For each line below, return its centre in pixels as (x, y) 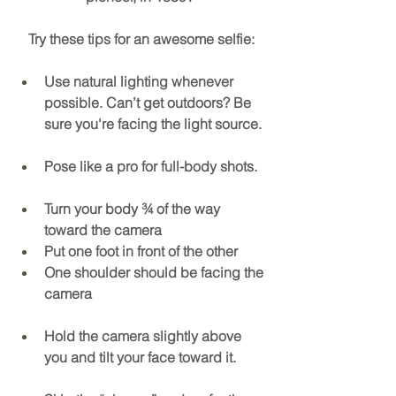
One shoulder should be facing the (156, 273)
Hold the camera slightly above (145, 336)
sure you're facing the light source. (153, 124)
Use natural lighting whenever (141, 82)
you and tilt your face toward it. (140, 358)
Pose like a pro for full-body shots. (152, 167)
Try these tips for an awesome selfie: (141, 39)
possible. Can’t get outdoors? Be (149, 103)
